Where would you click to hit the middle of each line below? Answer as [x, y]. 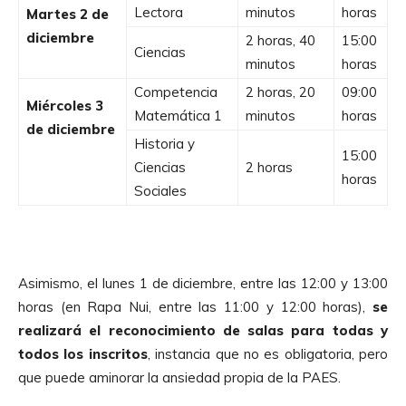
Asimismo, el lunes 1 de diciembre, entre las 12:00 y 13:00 [203, 283]
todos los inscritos [83, 353]
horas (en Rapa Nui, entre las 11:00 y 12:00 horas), [195, 306]
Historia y [164, 143]
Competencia [176, 92]
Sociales [160, 190]
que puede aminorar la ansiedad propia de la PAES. [179, 377]
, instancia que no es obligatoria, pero [267, 353]
